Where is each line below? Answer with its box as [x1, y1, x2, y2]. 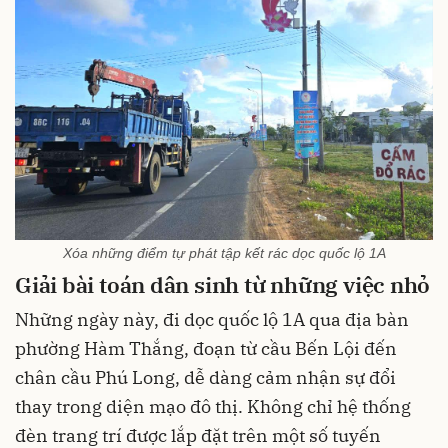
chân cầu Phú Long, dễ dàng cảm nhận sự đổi [15, 365, 396, 389]
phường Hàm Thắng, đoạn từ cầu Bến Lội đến [15, 336, 397, 360]
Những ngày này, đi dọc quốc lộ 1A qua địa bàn [15, 307, 409, 331]
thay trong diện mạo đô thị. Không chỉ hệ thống [15, 394, 411, 418]
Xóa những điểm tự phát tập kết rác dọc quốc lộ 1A [62, 245, 386, 262]
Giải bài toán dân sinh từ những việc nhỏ [15, 270, 431, 300]
